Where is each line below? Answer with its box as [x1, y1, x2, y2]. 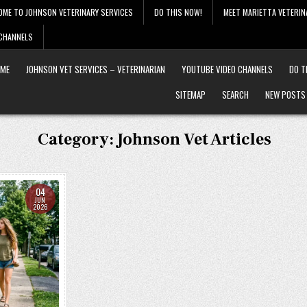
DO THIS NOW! [154, 6, 202, 18]
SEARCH [222, 88, 249, 101]
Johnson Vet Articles [117, 129, 272, 150]
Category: [38, 129, 118, 150]
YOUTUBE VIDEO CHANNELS [182, 62, 273, 76]
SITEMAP [175, 88, 206, 101]
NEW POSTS [265, 88, 306, 101]
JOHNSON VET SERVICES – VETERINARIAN [26, 62, 165, 76]
